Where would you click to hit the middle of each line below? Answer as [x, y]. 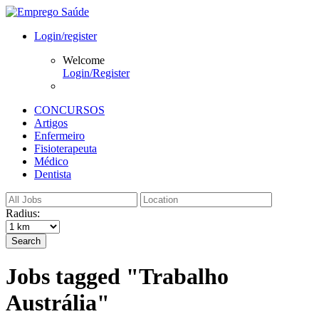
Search [26, 241]
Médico [51, 161]
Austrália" [58, 303]
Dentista [53, 174]
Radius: [23, 213]
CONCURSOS [69, 110]
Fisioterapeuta [66, 148]
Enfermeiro [59, 136]
